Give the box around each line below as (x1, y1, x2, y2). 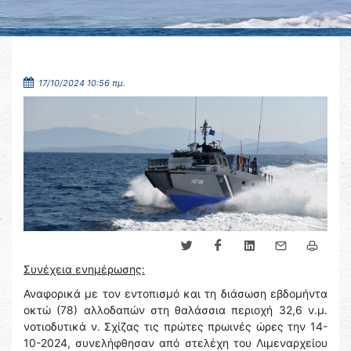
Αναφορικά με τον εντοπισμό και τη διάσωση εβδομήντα (24, 287, 327, 301)
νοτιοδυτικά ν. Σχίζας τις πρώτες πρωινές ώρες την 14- (24, 320, 327, 334)
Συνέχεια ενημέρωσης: (24, 262, 145, 277)
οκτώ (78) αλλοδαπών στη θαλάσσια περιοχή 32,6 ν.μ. (24, 303, 327, 317)
